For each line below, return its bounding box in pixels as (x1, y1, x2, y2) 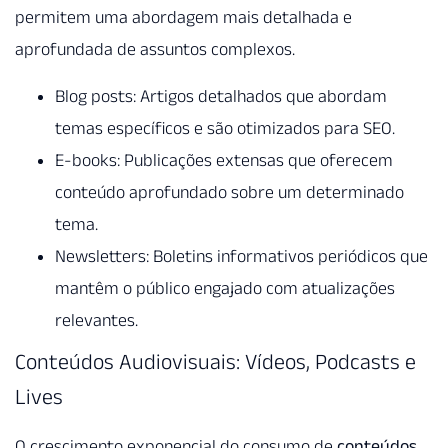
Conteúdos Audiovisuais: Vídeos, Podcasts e (15, 348, 416, 373)
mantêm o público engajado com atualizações (55, 277, 395, 298)
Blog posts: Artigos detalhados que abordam (55, 85, 387, 106)
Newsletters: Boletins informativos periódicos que (55, 245, 428, 266)
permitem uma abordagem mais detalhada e (15, 7, 352, 28)
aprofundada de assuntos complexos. (15, 39, 295, 60)
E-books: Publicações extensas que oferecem (55, 149, 393, 170)
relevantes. (55, 309, 138, 330)
